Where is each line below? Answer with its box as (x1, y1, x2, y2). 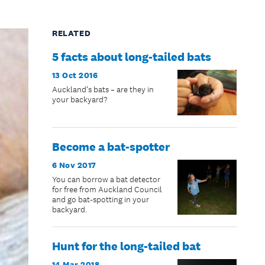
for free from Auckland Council (51, 185, 162, 195)
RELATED (51, 27, 91, 38)
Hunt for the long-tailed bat (51, 239, 201, 254)
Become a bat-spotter (51, 140, 170, 154)
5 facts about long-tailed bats (51, 49, 211, 64)
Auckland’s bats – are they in (51, 84, 154, 95)
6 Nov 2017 (51, 160, 96, 171)
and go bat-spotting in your (51, 195, 149, 205)
